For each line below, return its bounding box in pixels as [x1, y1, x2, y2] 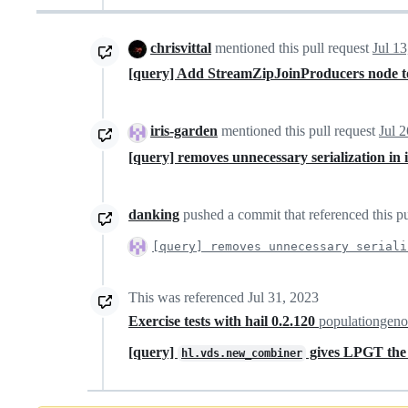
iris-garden [150, 123, 218, 139]
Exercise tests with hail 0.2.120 [128, 312, 319, 329]
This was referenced [128, 289, 248, 305]
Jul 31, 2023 [248, 289, 319, 305]
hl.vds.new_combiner [181, 346, 302, 360]
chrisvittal [150, 40, 211, 56]
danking [128, 206, 179, 222]
